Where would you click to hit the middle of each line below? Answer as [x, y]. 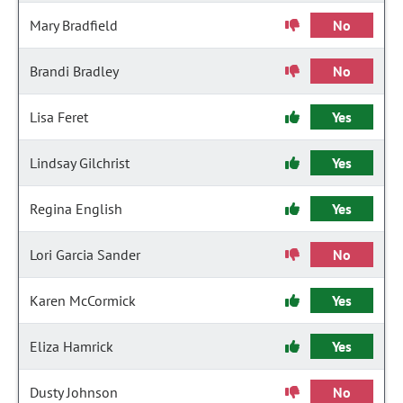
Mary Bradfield [74, 25]
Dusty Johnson [74, 392]
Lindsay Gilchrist [80, 163]
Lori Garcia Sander [85, 255]
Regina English [76, 209]
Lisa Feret [59, 117]
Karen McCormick [83, 300]
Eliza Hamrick [72, 346]
